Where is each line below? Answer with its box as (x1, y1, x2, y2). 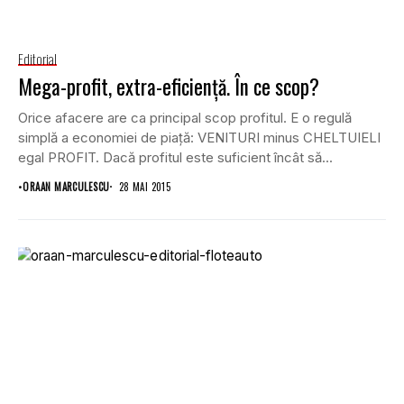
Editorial (18, 48, 57, 69)
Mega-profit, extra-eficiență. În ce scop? (18, 70, 319, 102)
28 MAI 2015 (118, 179, 171, 194)
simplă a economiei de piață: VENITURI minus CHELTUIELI (18, 128, 381, 146)
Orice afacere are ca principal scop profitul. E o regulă (18, 108, 352, 126)
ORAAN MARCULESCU (23, 179, 110, 194)
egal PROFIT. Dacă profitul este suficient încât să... (18, 148, 333, 166)
